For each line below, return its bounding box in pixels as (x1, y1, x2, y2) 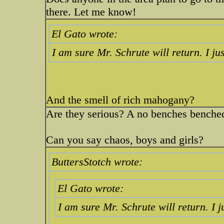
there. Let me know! (46, 5, 136, 18)
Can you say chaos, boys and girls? (46, 133, 203, 146)
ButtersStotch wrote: (51, 155, 142, 168)
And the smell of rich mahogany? (46, 93, 194, 106)
